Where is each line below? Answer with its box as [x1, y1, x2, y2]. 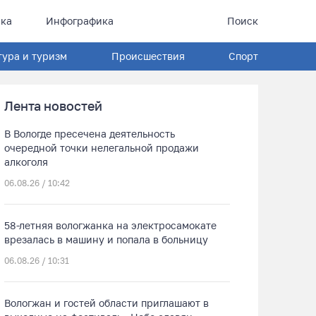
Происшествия [111, 50, 185, 62]
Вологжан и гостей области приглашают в [4, 297, 209, 309]
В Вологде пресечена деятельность [4, 128, 175, 140]
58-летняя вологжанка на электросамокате [4, 219, 217, 231]
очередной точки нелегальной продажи [4, 142, 199, 154]
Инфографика [45, 15, 114, 27]
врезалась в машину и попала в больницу [4, 233, 208, 245]
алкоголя [4, 156, 48, 168]
